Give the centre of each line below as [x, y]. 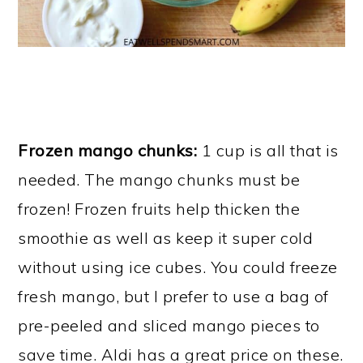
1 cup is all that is [268, 150]
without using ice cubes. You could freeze [178, 267]
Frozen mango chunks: [108, 150]
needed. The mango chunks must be [159, 179]
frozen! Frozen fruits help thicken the [159, 208]
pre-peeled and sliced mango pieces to [169, 325]
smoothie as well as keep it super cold [166, 237]
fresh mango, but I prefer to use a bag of [173, 296]
